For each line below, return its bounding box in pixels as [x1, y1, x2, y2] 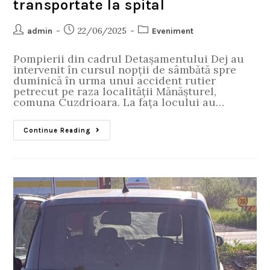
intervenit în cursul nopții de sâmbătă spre [13, 62, 237, 77]
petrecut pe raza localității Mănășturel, [13, 84, 217, 98]
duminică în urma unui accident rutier [13, 73, 216, 87]
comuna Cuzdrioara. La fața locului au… [13, 95, 225, 109]
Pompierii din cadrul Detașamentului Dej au [13, 51, 245, 66]
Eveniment [152, 25, 194, 36]
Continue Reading [24, 126, 92, 134]
